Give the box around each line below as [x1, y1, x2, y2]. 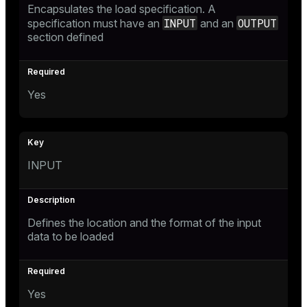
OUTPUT [238, 15, 277, 30]
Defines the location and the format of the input [27, 215, 261, 230]
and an [197, 16, 236, 30]
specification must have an [27, 16, 162, 30]
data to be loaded [27, 229, 114, 243]
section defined [27, 29, 103, 44]
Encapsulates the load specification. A [27, 1, 216, 16]
